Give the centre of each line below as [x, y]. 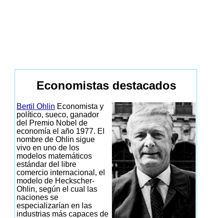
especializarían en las [54, 206]
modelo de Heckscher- [56, 181]
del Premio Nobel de [52, 123]
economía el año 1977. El [61, 131]
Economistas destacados [106, 86]
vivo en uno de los [48, 148]
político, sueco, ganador [58, 115]
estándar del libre [47, 164]
